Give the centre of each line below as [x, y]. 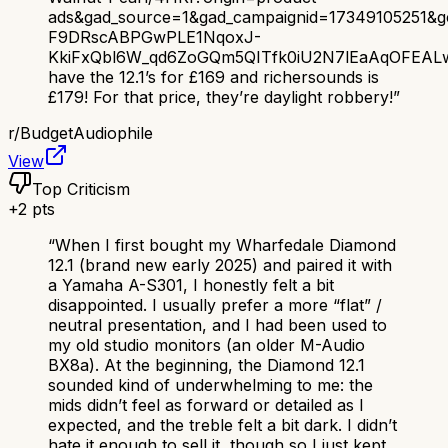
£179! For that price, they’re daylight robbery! [220, 97]
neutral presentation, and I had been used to [217, 325]
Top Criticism [81, 189]
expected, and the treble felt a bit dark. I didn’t [222, 425]
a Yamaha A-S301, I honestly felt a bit [191, 285]
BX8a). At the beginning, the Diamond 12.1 [206, 365]
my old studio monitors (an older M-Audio [206, 345]
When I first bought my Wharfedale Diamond [225, 245]
